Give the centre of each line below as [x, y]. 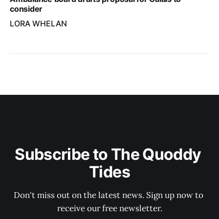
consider [26, 9]
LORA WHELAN [38, 23]
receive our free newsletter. [109, 208]
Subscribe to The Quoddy [109, 154]
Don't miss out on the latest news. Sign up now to [109, 195]
